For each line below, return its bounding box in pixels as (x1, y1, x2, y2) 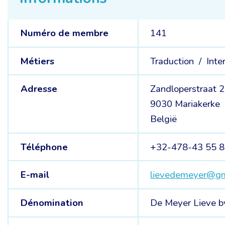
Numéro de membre (20, 27, 108, 40)
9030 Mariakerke (150, 97, 220, 111)
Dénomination (20, 196, 83, 209)
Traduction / (150, 54, 204, 68)
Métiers (20, 54, 54, 68)
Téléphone (20, 140, 68, 154)
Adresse (20, 82, 57, 96)
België (150, 113, 177, 126)
